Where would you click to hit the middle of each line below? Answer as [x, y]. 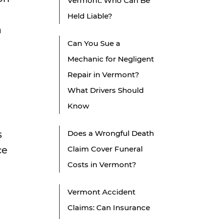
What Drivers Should [106, 90]
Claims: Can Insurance [109, 208]
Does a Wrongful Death [111, 133]
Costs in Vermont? [102, 165]
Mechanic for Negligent [111, 59]
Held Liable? [90, 16]
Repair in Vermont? [103, 75]
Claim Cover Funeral [105, 149]
